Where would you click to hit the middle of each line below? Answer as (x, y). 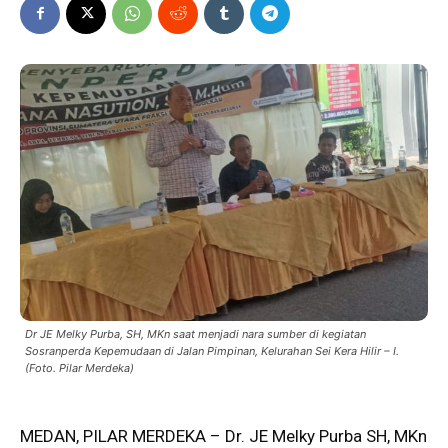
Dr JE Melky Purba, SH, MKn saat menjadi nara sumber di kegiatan (195, 334)
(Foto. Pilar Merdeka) (79, 368)
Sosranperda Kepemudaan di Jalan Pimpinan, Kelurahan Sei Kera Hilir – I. (212, 351)
